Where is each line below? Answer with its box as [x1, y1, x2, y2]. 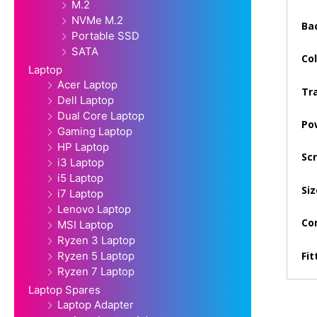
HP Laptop [57, 140, 109, 154]
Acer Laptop [57, 78, 117, 92]
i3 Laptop [57, 156, 104, 170]
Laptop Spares [28, 283, 100, 297]
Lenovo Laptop [57, 202, 131, 217]
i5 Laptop [57, 171, 103, 185]
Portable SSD [71, 29, 139, 43]
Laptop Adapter [57, 298, 134, 312]
